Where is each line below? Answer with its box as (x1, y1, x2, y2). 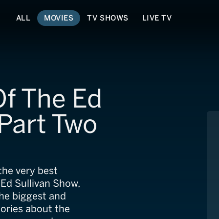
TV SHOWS (87, 13, 129, 22)
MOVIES (44, 13, 74, 22)
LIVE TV (142, 13, 172, 22)
